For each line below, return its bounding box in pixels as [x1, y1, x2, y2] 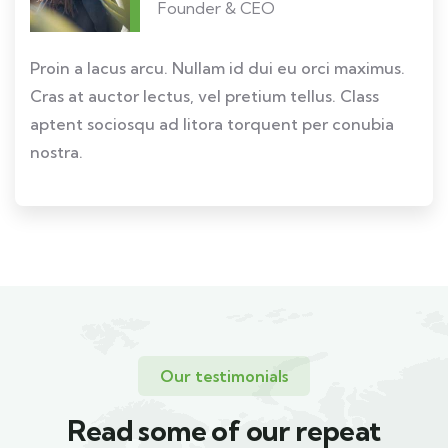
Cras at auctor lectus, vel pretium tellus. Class [30, 86, 379, 106]
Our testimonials [160, 366, 288, 386]
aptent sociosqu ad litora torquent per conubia [30, 114, 394, 134]
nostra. [30, 142, 83, 162]
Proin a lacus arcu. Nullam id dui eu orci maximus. [30, 58, 405, 78]
